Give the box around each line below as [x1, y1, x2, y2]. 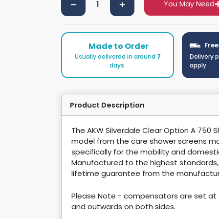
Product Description [70, 100, 145, 110]
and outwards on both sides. [71, 201, 175, 212]
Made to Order [88, 41, 149, 52]
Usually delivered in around [74, 52, 157, 61]
